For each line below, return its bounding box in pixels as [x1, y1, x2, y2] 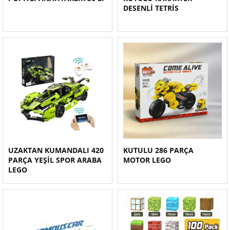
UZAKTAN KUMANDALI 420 [8, 145, 104, 155]
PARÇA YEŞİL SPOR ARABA [8, 155, 102, 165]
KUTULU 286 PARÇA [123, 145, 194, 155]
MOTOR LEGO [123, 155, 171, 165]
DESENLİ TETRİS [123, 3, 179, 13]
